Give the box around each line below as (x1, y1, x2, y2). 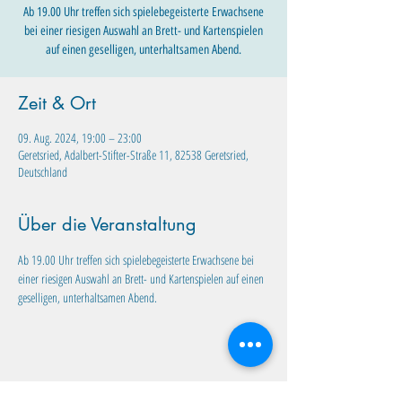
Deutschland (18, 163, 67, 180)
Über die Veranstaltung (18, 213, 197, 236)
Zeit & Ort (18, 92, 96, 115)
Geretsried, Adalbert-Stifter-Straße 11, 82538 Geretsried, (18, 146, 249, 163)
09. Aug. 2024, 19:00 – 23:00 (18, 129, 142, 146)
